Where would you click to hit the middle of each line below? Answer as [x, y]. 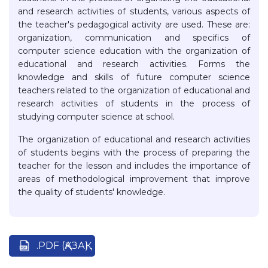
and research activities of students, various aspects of [134, 12]
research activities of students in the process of [134, 104]
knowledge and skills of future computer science [134, 77]
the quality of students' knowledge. [92, 192]
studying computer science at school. [96, 117]
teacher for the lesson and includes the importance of [134, 166]
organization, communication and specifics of [134, 38]
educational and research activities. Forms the [134, 64]
